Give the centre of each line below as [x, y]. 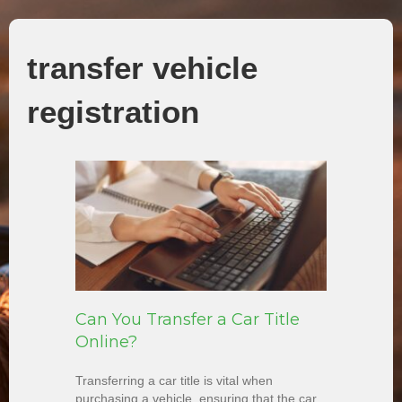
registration [113, 111]
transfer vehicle [142, 67]
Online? [106, 342]
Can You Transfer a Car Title [188, 320]
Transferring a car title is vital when [174, 381]
